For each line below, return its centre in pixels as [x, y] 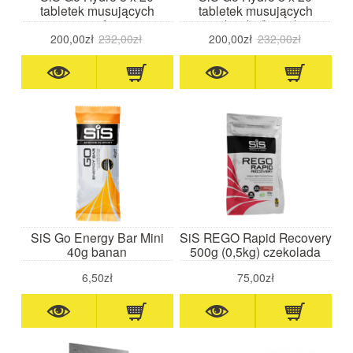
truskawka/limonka [255, 24]
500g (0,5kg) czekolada [256, 251]
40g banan [97, 251]
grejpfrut [97, 24]
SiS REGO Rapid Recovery [255, 237]
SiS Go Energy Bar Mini [97, 237]
